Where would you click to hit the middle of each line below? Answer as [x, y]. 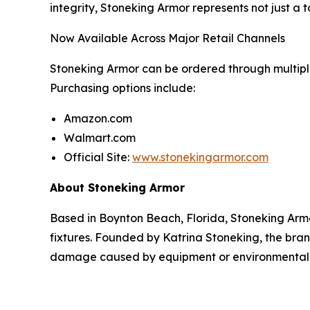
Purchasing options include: [122, 88]
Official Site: [98, 157]
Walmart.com [100, 137]
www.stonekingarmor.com [200, 157]
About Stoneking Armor [117, 187]
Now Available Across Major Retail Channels [167, 38]
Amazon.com [98, 118]
